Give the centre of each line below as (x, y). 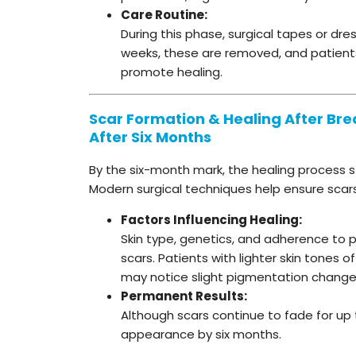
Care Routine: (164, 14)
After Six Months (150, 137)
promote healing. (172, 72)
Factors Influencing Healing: (211, 219)
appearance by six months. (201, 334)
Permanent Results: (184, 296)
